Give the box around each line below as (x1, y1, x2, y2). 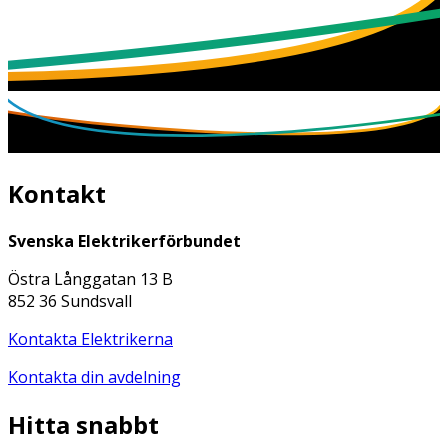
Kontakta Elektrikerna (8, 328, 173, 351)
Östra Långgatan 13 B (8, 268, 173, 291)
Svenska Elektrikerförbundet (8, 230, 241, 253)
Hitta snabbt (8, 408, 159, 442)
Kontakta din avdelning (8, 366, 181, 389)
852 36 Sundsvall (8, 290, 132, 313)
